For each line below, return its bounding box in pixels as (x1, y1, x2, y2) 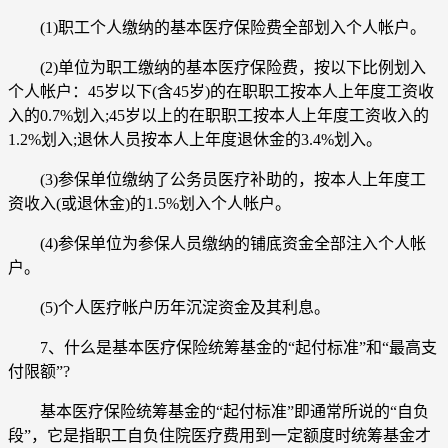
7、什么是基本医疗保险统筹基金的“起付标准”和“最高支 (8, 338, 437, 356)
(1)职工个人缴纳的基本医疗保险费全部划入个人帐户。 (8, 18, 426, 36)
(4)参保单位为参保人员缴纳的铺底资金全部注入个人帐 (8, 234, 426, 252)
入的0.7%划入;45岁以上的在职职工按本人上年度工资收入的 (8, 106, 429, 124)
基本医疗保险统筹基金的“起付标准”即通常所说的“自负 (8, 402, 429, 420)
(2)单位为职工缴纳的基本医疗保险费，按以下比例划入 (8, 58, 426, 76)
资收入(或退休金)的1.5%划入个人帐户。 (8, 194, 291, 212)
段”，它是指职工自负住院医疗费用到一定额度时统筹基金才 (8, 426, 431, 444)
